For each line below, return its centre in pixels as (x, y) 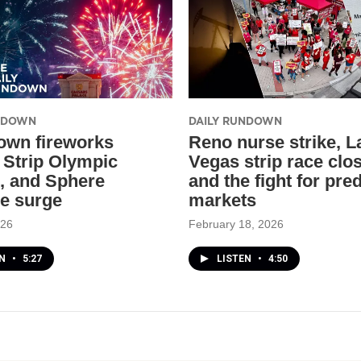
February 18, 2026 (236, 224)
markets (222, 200)
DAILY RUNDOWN (235, 120)
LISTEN (235, 258)
